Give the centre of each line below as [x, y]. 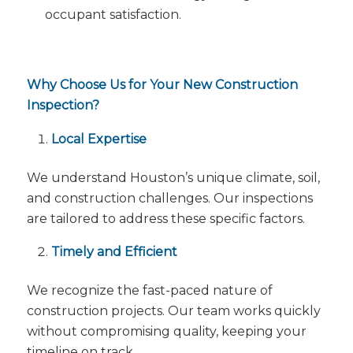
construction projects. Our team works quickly [173, 311]
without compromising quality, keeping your [166, 332]
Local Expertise [98, 139]
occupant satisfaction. [113, 15]
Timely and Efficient [114, 252]
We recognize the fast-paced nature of [149, 291]
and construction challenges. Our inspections [169, 198]
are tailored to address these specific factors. [165, 218]
